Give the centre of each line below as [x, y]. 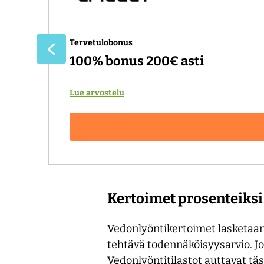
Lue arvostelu [97, 93]
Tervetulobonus [101, 42]
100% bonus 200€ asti [137, 61]
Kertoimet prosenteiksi [185, 198]
